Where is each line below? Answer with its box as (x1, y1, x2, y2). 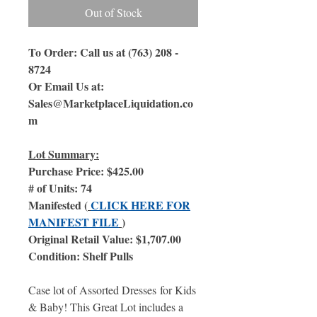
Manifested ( (28, 197, 88, 213)
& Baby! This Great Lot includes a (28, 299, 183, 314)
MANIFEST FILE (28, 214, 119, 230)
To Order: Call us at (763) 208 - (28, 44, 178, 60)
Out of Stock (84, 5, 142, 20)
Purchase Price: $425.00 (28, 163, 144, 179)
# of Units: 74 (28, 180, 92, 196)
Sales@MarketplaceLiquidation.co (28, 95, 193, 111)
